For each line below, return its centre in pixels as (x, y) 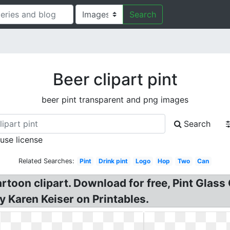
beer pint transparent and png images (115, 100)
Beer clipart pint (115, 79)
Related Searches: (46, 161)
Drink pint (113, 161)
